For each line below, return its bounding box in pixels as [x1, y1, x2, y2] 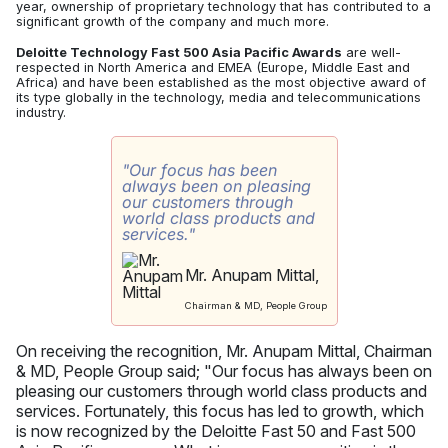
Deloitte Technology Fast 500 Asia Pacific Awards [16, 44, 342, 60]
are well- [342, 44, 401, 60]
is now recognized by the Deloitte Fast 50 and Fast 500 [16, 420, 416, 441]
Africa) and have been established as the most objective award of [16, 74, 426, 90]
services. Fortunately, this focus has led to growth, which [16, 400, 424, 421]
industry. [16, 104, 66, 120]
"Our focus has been [121, 159, 277, 180]
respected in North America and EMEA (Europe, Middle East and [16, 59, 410, 75]
